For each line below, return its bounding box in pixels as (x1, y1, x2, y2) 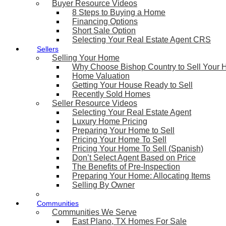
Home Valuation (72, 72, 130, 80)
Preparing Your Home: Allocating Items (72, 172, 210, 180)
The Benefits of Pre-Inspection (72, 162, 180, 171)
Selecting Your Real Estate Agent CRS (72, 35, 211, 44)
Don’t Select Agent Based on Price (72, 153, 196, 162)
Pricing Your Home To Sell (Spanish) (72, 144, 203, 153)
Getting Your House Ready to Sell (72, 81, 193, 89)
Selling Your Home (52, 53, 120, 62)
